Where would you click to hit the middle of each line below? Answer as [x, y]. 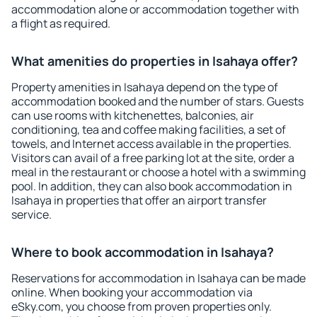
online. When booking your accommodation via [132, 292]
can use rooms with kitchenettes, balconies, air [133, 115]
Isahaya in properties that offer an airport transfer [139, 200]
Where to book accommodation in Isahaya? [143, 252]
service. [31, 214]
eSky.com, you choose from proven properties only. [142, 306]
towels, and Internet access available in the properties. [151, 144]
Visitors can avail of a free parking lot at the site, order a [153, 158]
